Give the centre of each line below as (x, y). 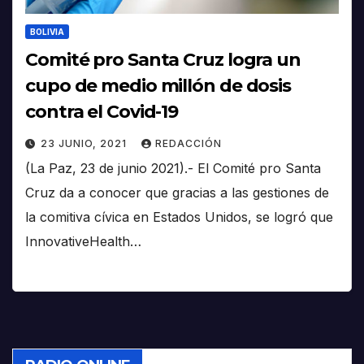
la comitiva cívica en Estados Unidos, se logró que (179, 217)
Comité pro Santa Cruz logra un (163, 60)
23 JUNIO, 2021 (85, 144)
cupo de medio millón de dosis (158, 86)
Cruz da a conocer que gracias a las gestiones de (177, 193)
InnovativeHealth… (83, 242)
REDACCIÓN (188, 144)
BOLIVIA (47, 32)
